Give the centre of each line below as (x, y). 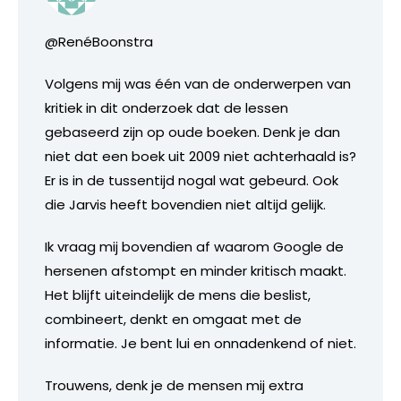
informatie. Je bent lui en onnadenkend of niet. (200, 344)
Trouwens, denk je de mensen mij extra (174, 386)
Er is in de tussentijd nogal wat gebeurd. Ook (192, 181)
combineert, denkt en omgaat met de (173, 320)
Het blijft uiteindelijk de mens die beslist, (178, 295)
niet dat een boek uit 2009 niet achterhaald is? (200, 157)
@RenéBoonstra (99, 42)
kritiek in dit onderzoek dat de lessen (166, 108)
